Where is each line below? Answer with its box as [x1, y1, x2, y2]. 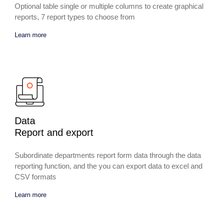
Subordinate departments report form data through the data [15, 151, 201, 159]
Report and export [15, 127, 93, 138]
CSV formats [15, 172, 56, 181]
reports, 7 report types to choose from [15, 12, 135, 21]
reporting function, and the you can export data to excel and [15, 161, 202, 170]
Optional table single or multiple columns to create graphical [15, 1, 203, 10]
